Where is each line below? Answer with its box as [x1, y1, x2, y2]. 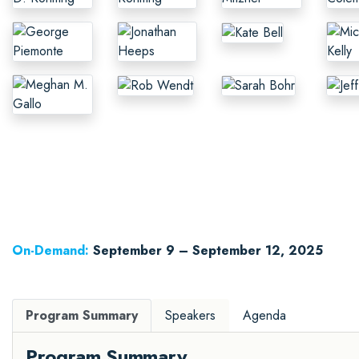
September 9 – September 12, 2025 [93, 240, 323, 260]
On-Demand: [12, 240, 89, 260]
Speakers [165, 305, 216, 325]
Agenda [243, 305, 286, 325]
